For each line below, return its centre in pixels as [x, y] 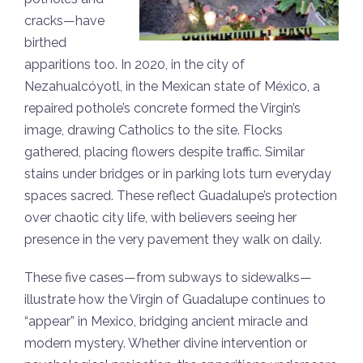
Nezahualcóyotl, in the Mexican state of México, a [172, 87]
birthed [45, 43]
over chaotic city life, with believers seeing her [160, 218]
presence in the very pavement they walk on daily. [173, 240]
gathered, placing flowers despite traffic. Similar [164, 152]
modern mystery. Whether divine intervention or [166, 344]
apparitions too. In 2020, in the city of [135, 65]
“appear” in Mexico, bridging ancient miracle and [166, 322]
